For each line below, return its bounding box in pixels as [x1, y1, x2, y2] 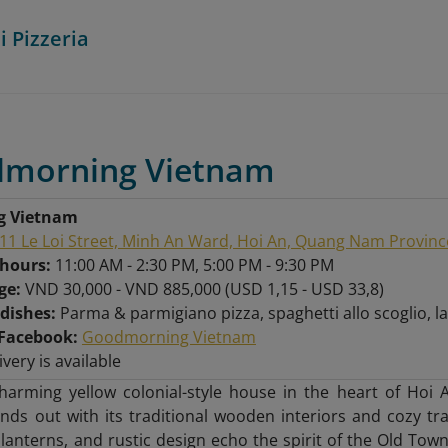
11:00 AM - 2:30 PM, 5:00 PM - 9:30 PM [54, 254, 334, 276]
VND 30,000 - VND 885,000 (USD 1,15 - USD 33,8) [24, 278, 384, 300]
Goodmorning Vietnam [81, 326, 256, 348]
